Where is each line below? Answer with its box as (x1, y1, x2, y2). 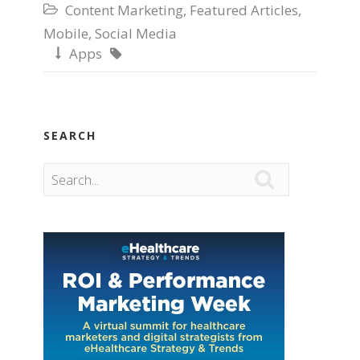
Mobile (43, 24, 88, 43)
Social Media (95, 24, 177, 43)
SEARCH (43, 128, 96, 144)
